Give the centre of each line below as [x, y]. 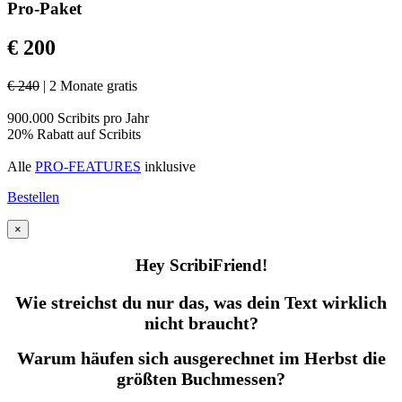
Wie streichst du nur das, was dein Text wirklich [201, 302]
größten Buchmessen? [201, 379]
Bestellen [33, 197]
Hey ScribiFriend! [201, 266]
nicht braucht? [201, 323]
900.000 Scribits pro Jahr [78, 118]
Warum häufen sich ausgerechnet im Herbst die [201, 358]
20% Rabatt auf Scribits [74, 135]
